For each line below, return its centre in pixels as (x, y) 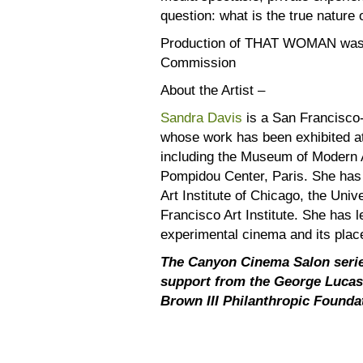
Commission (198, 62)
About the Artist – (213, 90)
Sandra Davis (201, 117)
